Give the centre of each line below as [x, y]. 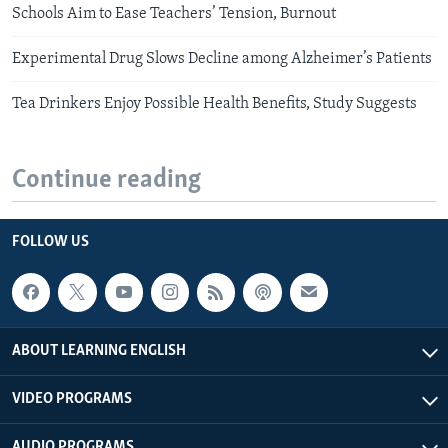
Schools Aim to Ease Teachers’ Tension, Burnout [174, 13]
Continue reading [106, 180]
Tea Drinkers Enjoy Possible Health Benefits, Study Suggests [214, 103]
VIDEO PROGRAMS [72, 399]
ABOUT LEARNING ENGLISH [99, 351]
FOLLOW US [50, 242]
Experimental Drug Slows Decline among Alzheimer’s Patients [222, 58]
